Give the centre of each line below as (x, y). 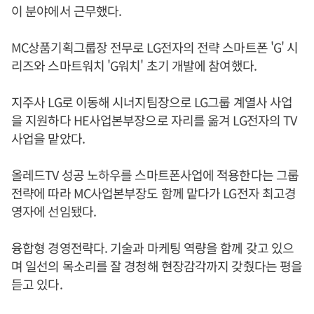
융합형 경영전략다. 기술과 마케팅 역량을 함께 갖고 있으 (153, 247)
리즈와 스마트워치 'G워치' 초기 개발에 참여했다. (134, 65)
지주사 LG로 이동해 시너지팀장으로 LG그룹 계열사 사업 (152, 102)
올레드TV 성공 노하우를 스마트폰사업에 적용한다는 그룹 (155, 175)
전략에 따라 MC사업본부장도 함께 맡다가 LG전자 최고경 (154, 193)
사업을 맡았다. (48, 138)
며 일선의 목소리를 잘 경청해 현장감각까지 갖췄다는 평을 (157, 266)
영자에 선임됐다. (54, 211)
